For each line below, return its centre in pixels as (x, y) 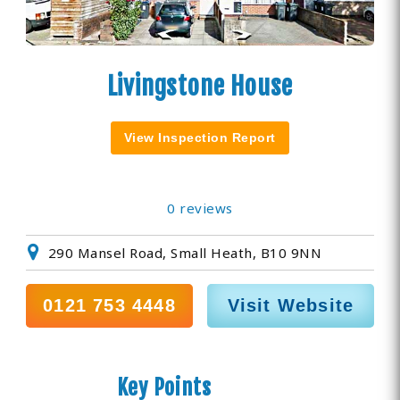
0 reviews (200, 208)
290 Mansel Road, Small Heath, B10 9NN (185, 253)
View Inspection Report (200, 138)
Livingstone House (200, 87)
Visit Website (291, 306)
